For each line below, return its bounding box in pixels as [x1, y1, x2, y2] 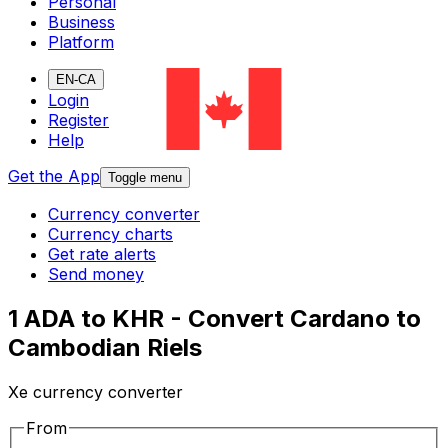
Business [48, 12, 115, 33]
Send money [48, 264, 144, 285]
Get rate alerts [48, 244, 156, 265]
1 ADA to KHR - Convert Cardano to [8, 304, 421, 334]
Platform [48, 32, 114, 53]
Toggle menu [108, 170, 182, 186]
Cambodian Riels [8, 333, 202, 363]
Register [48, 110, 109, 131]
